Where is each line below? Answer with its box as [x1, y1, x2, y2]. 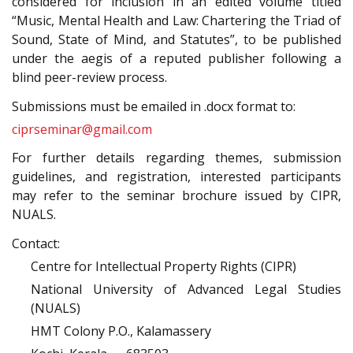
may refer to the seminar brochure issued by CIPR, [12, 187, 341, 205]
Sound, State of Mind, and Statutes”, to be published [12, 31, 341, 49]
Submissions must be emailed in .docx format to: [12, 97, 295, 115]
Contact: [12, 234, 60, 252]
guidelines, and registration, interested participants [12, 168, 341, 186]
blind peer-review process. [12, 69, 167, 87]
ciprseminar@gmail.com [12, 120, 152, 138]
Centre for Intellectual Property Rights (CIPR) [31, 257, 296, 275]
